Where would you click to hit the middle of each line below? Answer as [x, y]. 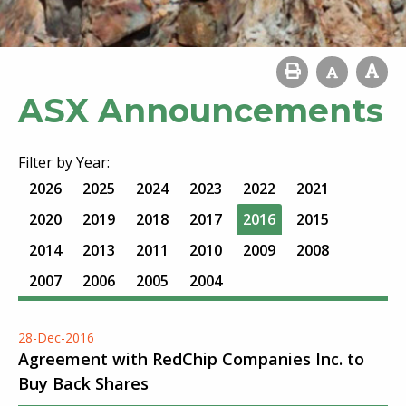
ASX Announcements [201, 111]
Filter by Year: [64, 162]
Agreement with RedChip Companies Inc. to [191, 359]
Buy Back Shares [83, 383]
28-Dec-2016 [56, 338]
